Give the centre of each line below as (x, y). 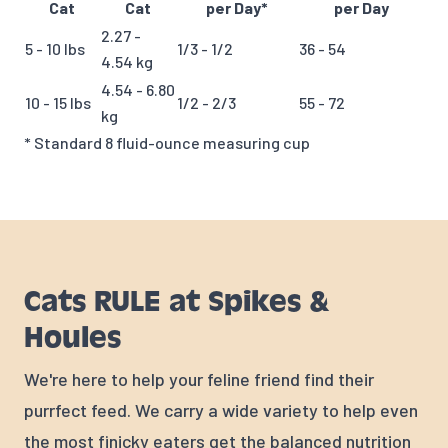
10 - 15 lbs (58, 103)
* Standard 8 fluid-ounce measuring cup (167, 143)
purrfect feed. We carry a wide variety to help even (221, 410)
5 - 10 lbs (55, 49)
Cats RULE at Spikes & (176, 302)
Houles (72, 338)
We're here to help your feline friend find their (199, 379)
